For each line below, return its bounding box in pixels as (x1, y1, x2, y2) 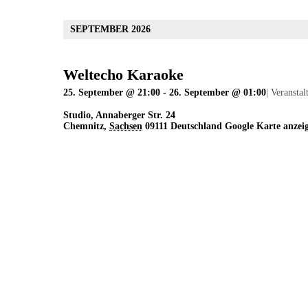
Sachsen (109, 121, 142, 132)
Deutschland (170, 121, 222, 132)
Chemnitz (63, 121, 104, 132)
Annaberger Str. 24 (96, 110, 175, 121)
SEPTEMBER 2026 (70, 24, 151, 35)
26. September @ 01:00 (169, 87, 266, 98)
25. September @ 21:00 (63, 87, 160, 98)
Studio (63, 110, 91, 121)
